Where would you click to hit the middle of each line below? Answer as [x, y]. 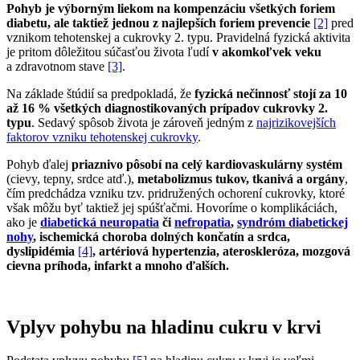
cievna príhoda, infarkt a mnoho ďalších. [118, 265]
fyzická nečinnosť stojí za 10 [271, 93]
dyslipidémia [42, 251]
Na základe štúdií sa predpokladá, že [100, 93]
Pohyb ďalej [39, 164]
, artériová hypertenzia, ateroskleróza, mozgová [221, 251]
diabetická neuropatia [100, 222]
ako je [23, 222]
